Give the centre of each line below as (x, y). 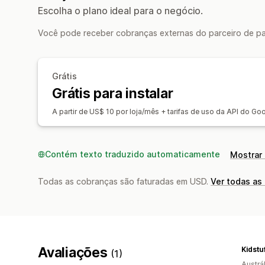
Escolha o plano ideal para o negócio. (120, 10)
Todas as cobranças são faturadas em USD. (124, 181)
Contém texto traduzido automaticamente (132, 154)
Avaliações (75, 252)
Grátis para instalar (113, 93)
